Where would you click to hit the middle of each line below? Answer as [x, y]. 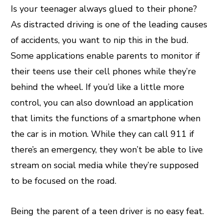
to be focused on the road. [65, 181]
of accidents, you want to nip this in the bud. [100, 40]
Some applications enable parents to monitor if [106, 55]
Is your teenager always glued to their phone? [104, 9]
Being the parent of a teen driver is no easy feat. [108, 211]
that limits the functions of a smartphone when [106, 118]
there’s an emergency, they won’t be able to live [107, 149]
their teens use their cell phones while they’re [104, 71]
